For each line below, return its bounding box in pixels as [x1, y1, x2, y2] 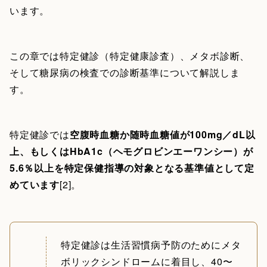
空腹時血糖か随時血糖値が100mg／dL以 [69, 127, 256, 141]
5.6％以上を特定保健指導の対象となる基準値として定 [10, 160, 254, 175]
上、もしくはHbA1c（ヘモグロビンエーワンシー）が [10, 144, 253, 158]
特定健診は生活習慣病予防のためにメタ [61, 237, 241, 252]
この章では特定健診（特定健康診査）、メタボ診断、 [10, 48, 250, 63]
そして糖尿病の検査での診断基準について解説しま [10, 65, 240, 79]
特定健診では [10, 127, 70, 141]
